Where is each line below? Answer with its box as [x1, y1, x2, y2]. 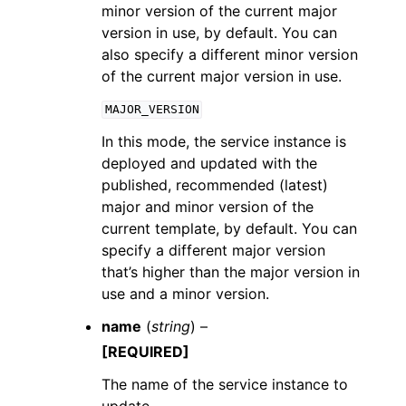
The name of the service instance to [101, 374, 348, 393]
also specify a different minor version [101, 44, 358, 63]
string [151, 316, 190, 335]
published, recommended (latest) [101, 175, 328, 194]
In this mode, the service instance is [101, 131, 346, 150]
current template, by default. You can [101, 218, 357, 237]
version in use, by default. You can [101, 23, 337, 42]
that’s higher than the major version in [101, 262, 360, 281]
